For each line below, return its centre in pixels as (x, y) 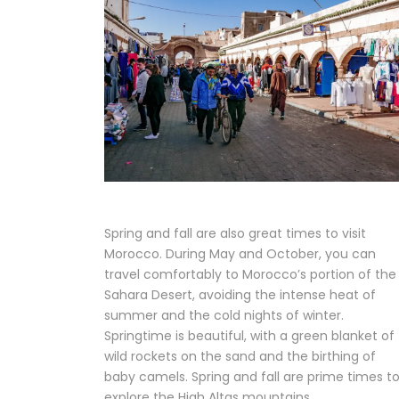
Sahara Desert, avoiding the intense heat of (240, 294)
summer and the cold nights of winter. (224, 315)
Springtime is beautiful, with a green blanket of (249, 335)
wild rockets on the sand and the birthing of (240, 356)
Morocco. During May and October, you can (240, 253)
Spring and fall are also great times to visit (235, 233)
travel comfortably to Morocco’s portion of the (250, 274)
